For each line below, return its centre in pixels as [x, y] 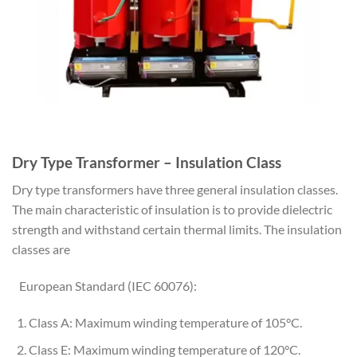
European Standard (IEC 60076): [104, 285]
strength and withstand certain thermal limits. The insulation [177, 229]
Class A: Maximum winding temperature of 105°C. [165, 322]
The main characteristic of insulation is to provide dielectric [172, 210]
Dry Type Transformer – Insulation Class [147, 162]
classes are [41, 249]
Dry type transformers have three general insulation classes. [175, 190]
